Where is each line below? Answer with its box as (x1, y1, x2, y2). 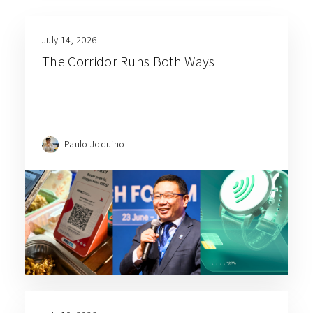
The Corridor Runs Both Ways (42, 52, 215, 71)
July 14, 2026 (42, 34, 97, 47)
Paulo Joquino (64, 137, 125, 150)
